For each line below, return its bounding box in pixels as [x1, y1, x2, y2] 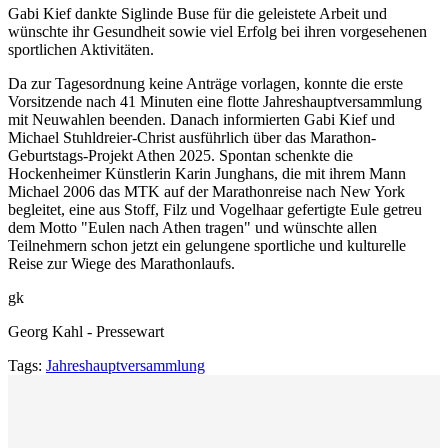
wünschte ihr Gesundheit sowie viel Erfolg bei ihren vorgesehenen [8, 22, 427, 40]
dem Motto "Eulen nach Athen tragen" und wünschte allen [8, 218, 377, 236]
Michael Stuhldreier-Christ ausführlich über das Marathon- [8, 128, 376, 146]
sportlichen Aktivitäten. [8, 40, 154, 58]
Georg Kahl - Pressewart [8, 322, 168, 340]
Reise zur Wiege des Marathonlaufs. [8, 254, 235, 272]
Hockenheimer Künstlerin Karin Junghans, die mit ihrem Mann [8, 164, 406, 182]
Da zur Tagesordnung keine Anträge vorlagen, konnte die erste [8, 74, 403, 92]
